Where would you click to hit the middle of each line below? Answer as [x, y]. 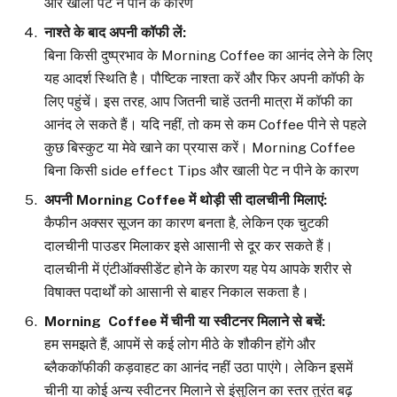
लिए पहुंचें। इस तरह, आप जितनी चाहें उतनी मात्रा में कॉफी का [198, 101]
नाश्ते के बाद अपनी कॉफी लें [113, 32]
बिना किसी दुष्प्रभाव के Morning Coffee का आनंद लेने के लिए [208, 55]
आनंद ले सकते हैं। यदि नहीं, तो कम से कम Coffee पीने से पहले [206, 124]
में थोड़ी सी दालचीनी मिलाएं [256, 199]
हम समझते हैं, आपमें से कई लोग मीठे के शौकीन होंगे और [180, 344]
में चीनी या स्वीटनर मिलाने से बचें [241, 321]
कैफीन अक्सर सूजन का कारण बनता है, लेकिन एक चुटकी [187, 222]
